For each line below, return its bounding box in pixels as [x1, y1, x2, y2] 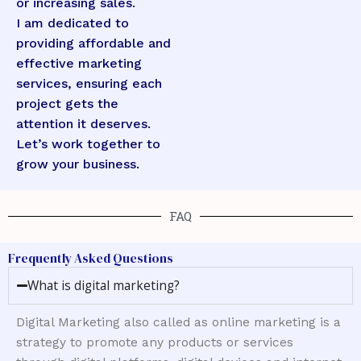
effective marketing [16, 55, 142, 71]
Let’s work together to [16, 135, 160, 151]
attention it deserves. [16, 115, 151, 131]
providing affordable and [16, 35, 171, 51]
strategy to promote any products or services [16, 334, 293, 350]
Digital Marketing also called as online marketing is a [16, 314, 341, 330]
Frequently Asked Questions [8, 249, 173, 267]
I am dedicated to [16, 15, 129, 31]
